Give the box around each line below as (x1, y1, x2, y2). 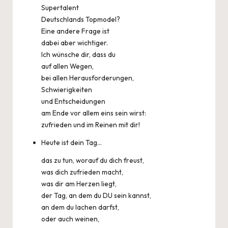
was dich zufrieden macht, (41, 167, 123, 177)
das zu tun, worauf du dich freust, (41, 156, 144, 165)
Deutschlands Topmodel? (41, 15, 120, 24)
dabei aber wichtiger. (41, 38, 108, 47)
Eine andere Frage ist (41, 26, 109, 36)
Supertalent (41, 3, 79, 12)
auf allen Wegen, (41, 62, 94, 71)
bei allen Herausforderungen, (41, 73, 134, 82)
